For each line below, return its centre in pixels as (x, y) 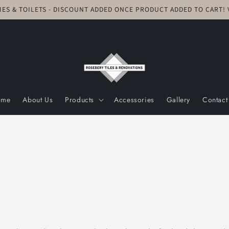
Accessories (134, 100)
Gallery (178, 100)
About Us (38, 100)
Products (80, 100)
